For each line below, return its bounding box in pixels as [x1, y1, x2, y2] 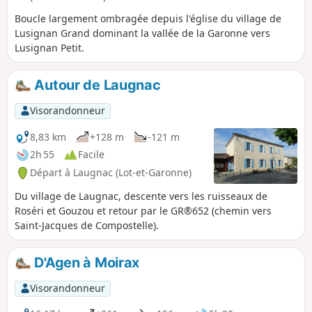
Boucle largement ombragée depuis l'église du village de [15, 12, 281, 26]
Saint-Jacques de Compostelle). [15, 219, 159, 232]
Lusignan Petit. [15, 41, 84, 55]
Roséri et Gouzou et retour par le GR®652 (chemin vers [15, 204, 272, 217]
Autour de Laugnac [31, 77, 161, 94]
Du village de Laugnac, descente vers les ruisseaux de [15, 189, 267, 203]
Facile [78, 148, 104, 162]
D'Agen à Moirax [31, 254, 140, 271]
